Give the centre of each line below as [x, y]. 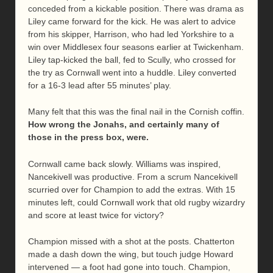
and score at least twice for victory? [96, 215]
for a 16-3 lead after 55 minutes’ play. [100, 85]
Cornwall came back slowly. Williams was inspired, [124, 164]
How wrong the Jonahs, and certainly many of [124, 125]
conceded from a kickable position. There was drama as [136, 8]
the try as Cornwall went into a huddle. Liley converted [132, 72]
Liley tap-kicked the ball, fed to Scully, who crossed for [132, 59]
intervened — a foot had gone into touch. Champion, [129, 267]
